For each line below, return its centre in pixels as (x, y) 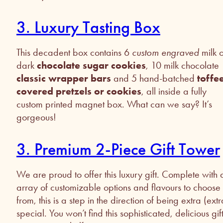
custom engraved (166, 53)
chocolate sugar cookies (91, 65)
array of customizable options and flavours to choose (118, 187)
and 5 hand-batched (154, 78)
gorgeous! (36, 117)
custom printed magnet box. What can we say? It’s (114, 104)
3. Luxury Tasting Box (88, 27)
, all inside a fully (174, 91)
